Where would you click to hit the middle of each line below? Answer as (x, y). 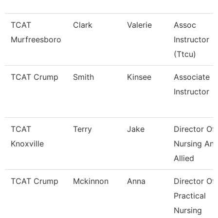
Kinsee (139, 77)
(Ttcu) (185, 54)
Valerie (139, 25)
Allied (184, 158)
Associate (192, 77)
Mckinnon (91, 181)
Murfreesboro (36, 39)
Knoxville (27, 144)
